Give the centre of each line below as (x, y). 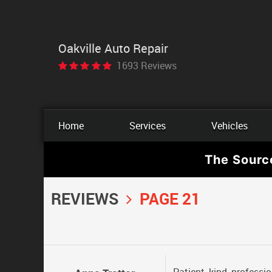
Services (147, 126)
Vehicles (229, 126)
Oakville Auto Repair (113, 48)
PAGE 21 (170, 199)
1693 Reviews (147, 65)
